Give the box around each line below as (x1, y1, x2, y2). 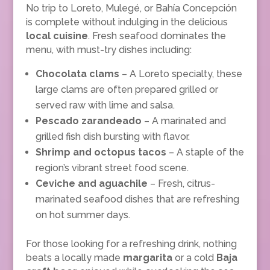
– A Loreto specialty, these (119, 68, 242, 80)
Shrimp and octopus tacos (35, 146, 166, 158)
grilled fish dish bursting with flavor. (35, 131, 190, 142)
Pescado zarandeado (35, 115, 142, 127)
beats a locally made (25, 252, 123, 263)
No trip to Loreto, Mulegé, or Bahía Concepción (25, 2, 237, 14)
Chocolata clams (35, 68, 119, 80)
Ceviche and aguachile (35, 178, 148, 189)
